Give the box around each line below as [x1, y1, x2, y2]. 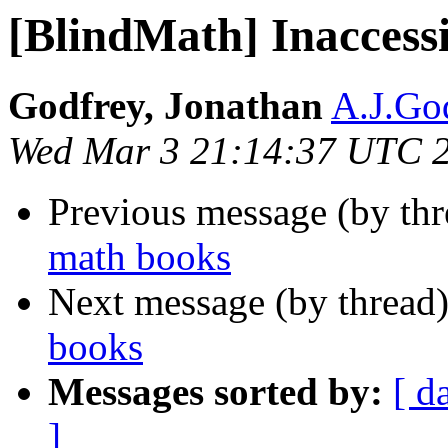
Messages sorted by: [48, 370, 383, 414]
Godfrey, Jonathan [8, 84, 323, 128]
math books [48, 235, 231, 279]
